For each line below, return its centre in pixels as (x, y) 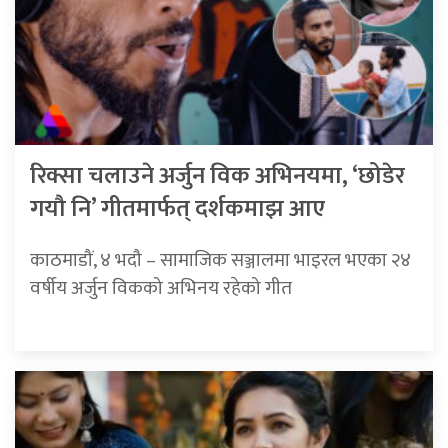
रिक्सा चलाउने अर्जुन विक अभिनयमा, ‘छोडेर (217, 175)
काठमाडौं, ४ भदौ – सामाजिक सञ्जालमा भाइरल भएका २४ (220, 259)
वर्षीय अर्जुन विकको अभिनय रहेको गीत (161, 287)
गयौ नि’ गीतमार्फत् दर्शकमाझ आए (177, 208)
